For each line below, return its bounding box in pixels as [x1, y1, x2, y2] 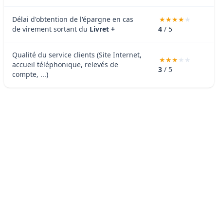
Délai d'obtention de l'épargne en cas [12, 14, 133, 24]
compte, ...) [12, 69, 48, 79]
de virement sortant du [12, 24, 90, 34]
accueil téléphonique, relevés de [12, 59, 118, 69]
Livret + [90, 24, 115, 34]
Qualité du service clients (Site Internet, [12, 50, 142, 59]
